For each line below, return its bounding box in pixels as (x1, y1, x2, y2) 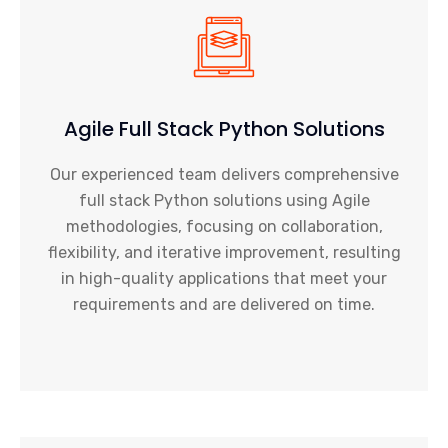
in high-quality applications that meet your (61, 269, 387, 288)
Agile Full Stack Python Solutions (63, 115, 385, 143)
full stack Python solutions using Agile (78, 191, 370, 210)
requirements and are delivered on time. (73, 295, 375, 314)
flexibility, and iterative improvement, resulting (47, 243, 401, 262)
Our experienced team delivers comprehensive (49, 165, 399, 184)
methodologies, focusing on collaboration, (65, 217, 383, 236)
